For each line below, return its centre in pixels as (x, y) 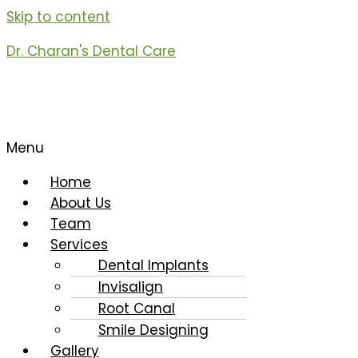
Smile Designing (153, 330)
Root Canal (137, 308)
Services (79, 245)
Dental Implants (153, 265)
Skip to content (58, 17)
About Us (81, 203)
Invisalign (131, 287)
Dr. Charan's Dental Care (91, 51)
